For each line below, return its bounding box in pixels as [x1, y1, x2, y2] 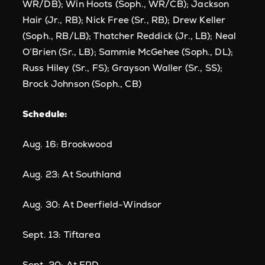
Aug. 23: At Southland [22, 168, 122, 180]
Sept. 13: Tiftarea [22, 228, 101, 241]
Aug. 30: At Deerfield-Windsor [22, 198, 162, 211]
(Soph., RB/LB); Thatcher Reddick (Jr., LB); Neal [22, 30, 237, 42]
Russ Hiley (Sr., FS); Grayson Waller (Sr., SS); [22, 62, 223, 74]
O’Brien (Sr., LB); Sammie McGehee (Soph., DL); [22, 46, 234, 58]
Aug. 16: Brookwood [22, 138, 112, 150]
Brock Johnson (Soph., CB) [22, 77, 141, 90]
